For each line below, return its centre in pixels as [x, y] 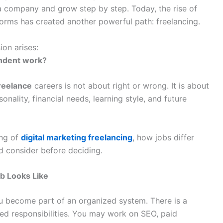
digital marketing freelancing [77, 137]
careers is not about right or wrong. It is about [120, 86]
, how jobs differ [163, 137]
